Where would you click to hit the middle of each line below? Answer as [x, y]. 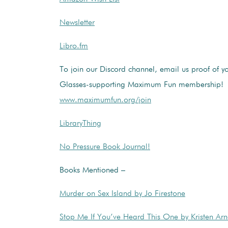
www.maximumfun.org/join [105, 100]
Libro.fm [74, 46]
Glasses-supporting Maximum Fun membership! [141, 85]
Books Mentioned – [92, 170]
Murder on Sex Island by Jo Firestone [122, 194]
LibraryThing [80, 123]
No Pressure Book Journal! [105, 147]
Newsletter [77, 23]
